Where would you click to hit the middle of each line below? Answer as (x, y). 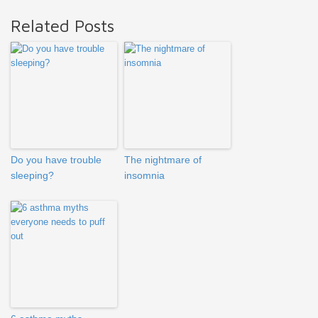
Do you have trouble (56, 160)
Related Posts (62, 26)
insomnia (144, 176)
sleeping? (32, 176)
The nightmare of (163, 160)
